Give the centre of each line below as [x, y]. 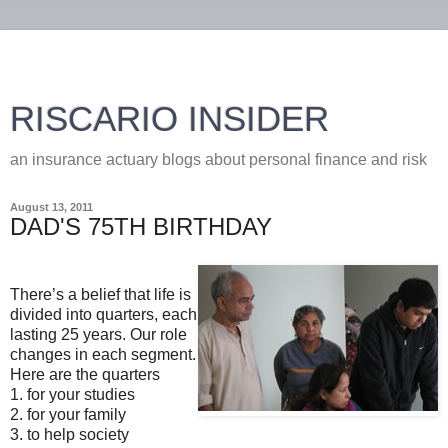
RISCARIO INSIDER [169, 119]
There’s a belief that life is [100, 294]
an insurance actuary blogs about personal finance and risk [218, 159]
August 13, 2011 [51, 207]
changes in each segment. [103, 354]
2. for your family [68, 414]
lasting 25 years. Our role [98, 334]
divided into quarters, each [103, 314]
